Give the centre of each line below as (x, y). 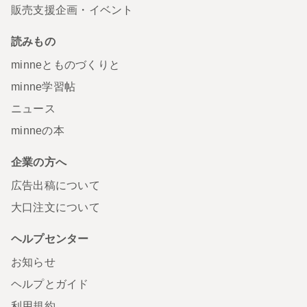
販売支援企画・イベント (72, 10)
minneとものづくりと (65, 64)
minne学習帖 (43, 86)
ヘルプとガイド (50, 284)
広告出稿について (56, 185)
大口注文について (56, 207)
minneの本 (38, 130)
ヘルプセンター (50, 238)
